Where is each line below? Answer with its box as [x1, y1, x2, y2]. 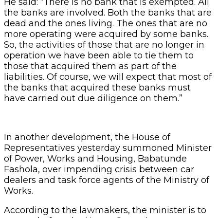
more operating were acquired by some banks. [4, 28, 208, 39]
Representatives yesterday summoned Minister [4, 142, 212, 153]
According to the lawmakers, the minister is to [4, 204, 206, 216]
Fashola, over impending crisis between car [4, 163, 194, 175]
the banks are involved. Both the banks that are [4, 7, 212, 18]
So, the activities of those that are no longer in [4, 39, 204, 50]
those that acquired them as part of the [4, 60, 177, 72]
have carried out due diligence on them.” [4, 92, 182, 104]
